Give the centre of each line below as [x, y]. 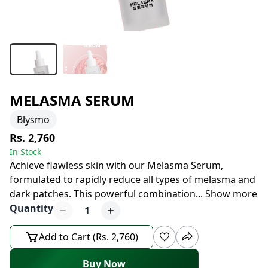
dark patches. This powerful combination [103, 194]
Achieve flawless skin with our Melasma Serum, [116, 165]
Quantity [31, 208]
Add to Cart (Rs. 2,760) [89, 237]
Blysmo [33, 120]
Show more [231, 194]
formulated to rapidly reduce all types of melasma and [133, 179]
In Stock [25, 152]
